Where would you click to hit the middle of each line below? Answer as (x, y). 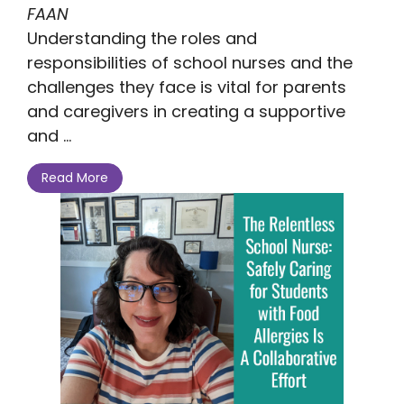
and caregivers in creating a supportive (186, 111)
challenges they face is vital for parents (187, 87)
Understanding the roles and (142, 38)
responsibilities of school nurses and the (190, 62)
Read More (75, 178)
